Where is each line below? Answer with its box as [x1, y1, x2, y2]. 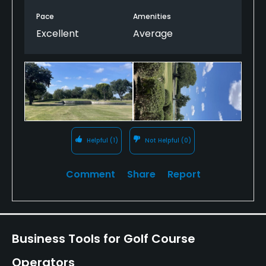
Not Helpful [142, 135, 181, 145]
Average [133, 26, 173, 40]
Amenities [133, 11, 171, 21]
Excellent [36, 26, 79, 40]
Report [167, 167, 201, 181]
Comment [65, 167, 115, 181]
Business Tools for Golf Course [12, 230, 195, 247]
